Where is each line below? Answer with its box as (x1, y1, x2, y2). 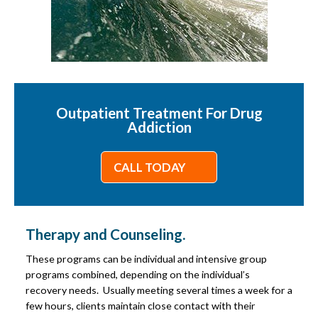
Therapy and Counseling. (26, 226, 185, 243)
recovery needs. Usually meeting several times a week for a (26, 284, 292, 297)
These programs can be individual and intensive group (26, 253, 267, 265)
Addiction (126, 118, 192, 136)
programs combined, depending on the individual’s (26, 268, 250, 281)
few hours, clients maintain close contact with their (26, 300, 256, 312)
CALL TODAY (113, 160, 185, 175)
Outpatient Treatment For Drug (55, 104, 263, 121)
